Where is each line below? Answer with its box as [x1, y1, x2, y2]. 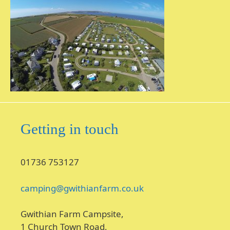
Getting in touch [21, 121, 119, 137]
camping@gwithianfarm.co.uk [21, 182, 144, 194]
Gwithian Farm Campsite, [21, 208, 124, 220]
